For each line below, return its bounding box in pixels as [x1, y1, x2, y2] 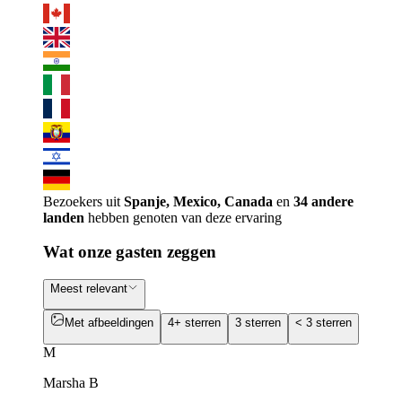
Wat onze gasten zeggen [43, 242, 216, 262]
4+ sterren [168, 316, 221, 330]
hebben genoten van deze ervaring [84, 209, 282, 225]
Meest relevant [50, 282, 127, 296]
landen [43, 209, 84, 225]
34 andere [293, 193, 354, 209]
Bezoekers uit [43, 193, 124, 209]
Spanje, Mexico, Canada [124, 193, 273, 209]
